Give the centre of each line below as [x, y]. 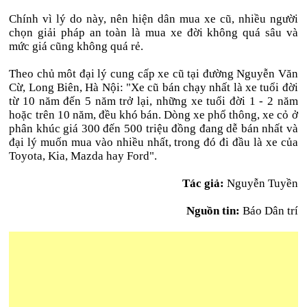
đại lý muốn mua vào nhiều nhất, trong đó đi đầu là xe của [153, 142]
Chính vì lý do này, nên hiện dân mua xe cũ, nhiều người [153, 19]
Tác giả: [203, 183]
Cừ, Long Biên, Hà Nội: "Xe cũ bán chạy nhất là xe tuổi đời [153, 87]
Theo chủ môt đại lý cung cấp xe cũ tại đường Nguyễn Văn [153, 74]
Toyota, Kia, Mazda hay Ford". [83, 156]
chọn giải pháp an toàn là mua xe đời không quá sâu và [153, 33]
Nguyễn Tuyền [261, 183]
